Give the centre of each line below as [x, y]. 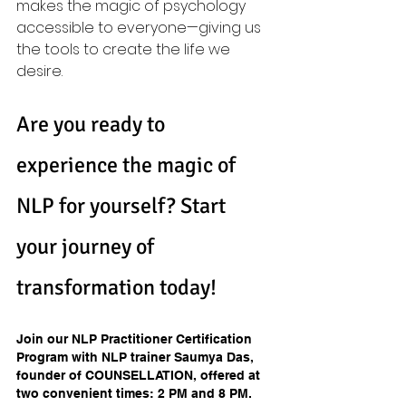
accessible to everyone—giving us [140, 28]
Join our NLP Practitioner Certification [136, 339]
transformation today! [116, 287]
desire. [39, 71]
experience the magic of [128, 165]
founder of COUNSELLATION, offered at [140, 375]
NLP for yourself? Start [123, 206]
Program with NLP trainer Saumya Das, [137, 357]
